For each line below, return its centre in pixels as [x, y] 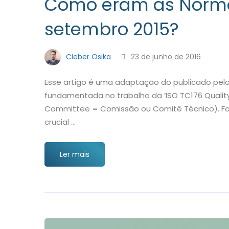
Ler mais [75, 154]
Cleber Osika [87, 56]
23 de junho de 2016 [165, 56]
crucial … [60, 122]
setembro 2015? [112, 29]
